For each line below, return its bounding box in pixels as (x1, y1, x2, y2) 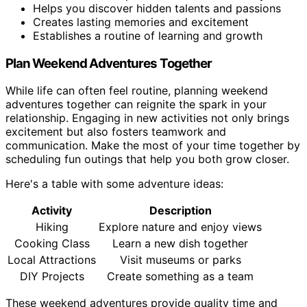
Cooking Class (14, 236, 90, 251)
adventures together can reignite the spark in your (5, 97, 267, 112)
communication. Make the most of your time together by (5, 138, 300, 153)
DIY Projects (19, 269, 84, 284)
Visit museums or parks (119, 253, 241, 267)
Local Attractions (8, 253, 96, 267)
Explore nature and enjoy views (99, 220, 262, 234)
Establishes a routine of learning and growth (33, 28, 262, 42)
